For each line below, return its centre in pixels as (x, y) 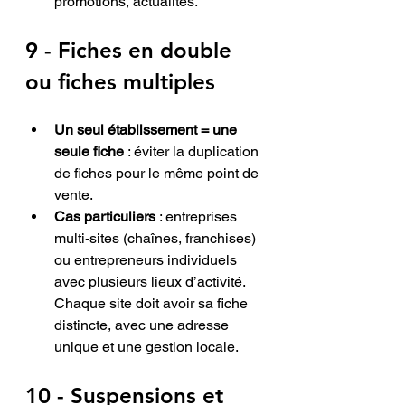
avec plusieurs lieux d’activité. (151, 281)
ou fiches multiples (120, 81)
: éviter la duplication (193, 151)
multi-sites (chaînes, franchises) (157, 238)
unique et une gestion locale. (146, 346)
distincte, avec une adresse (143, 325)
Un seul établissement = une (147, 129)
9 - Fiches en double (132, 50)
